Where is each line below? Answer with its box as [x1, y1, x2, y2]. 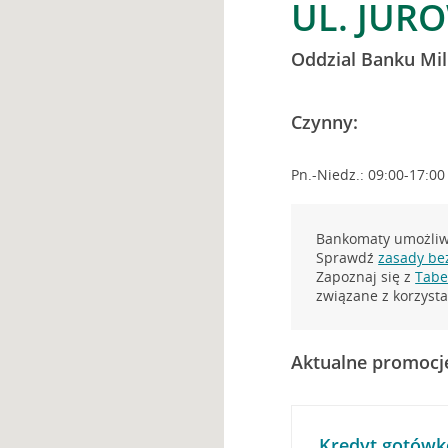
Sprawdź [316, 248, 379, 267]
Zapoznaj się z [316, 267, 416, 286]
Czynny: [291, 110, 359, 134]
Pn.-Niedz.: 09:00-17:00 [291, 165, 446, 184]
